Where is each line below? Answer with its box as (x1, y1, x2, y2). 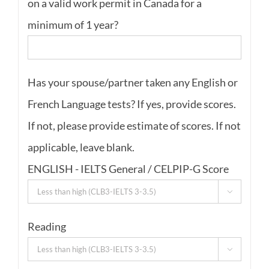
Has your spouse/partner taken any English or (27, 76, 238, 89)
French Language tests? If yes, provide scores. (27, 97, 236, 111)
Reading (27, 220, 66, 234)
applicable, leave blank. (27, 141, 134, 154)
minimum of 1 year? (27, 17, 118, 31)
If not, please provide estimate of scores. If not (27, 119, 241, 133)
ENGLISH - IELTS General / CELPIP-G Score (27, 162, 229, 176)
